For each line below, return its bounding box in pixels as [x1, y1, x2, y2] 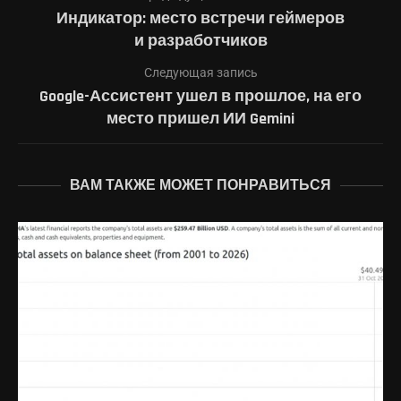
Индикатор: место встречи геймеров [56, 8, 345, 30]
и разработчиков [133, 30, 268, 52]
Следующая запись [143, 65, 258, 81]
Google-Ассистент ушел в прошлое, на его [39, 86, 362, 107]
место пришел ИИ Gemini [107, 108, 294, 130]
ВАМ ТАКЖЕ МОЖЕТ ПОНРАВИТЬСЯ [70, 176, 331, 196]
